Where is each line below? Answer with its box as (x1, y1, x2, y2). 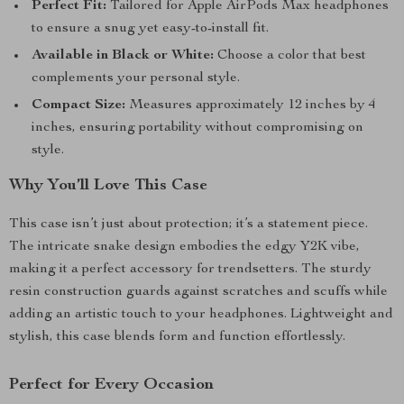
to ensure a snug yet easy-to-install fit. (32, 22, 269, 36)
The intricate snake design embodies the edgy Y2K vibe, (9, 240, 360, 254)
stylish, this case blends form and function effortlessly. (9, 330, 345, 344)
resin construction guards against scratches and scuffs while (9, 285, 388, 299)
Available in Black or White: (32, 49, 214, 63)
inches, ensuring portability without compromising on (32, 121, 363, 135)
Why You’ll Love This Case (9, 178, 207, 194)
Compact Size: (32, 98, 125, 113)
